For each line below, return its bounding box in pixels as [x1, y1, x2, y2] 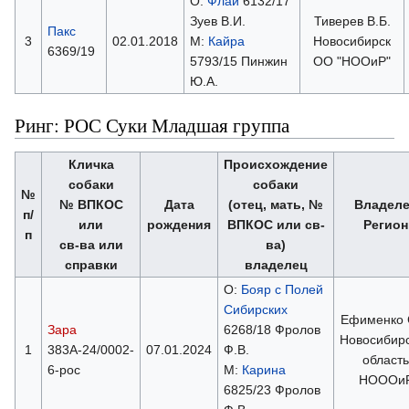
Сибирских [223, 301, 288, 317]
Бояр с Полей [240, 281, 323, 297]
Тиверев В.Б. [313, 13, 391, 28]
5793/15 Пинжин [189, 53, 288, 68]
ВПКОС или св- [226, 216, 325, 232]
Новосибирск [313, 33, 391, 48]
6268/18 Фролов [223, 321, 320, 337]
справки [64, 257, 118, 272]
